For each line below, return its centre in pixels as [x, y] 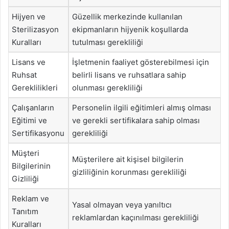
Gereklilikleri [35, 88]
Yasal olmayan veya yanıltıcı [122, 205]
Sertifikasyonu [38, 133]
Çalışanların [33, 108]
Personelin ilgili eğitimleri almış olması [142, 108]
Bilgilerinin [31, 166]
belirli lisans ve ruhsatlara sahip [129, 75]
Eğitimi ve [29, 120]
